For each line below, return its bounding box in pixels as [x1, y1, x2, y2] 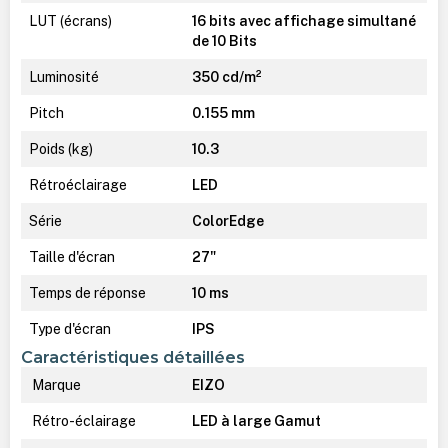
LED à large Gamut [191, 413, 321, 430]
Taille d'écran [28, 249, 115, 266]
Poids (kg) [28, 141, 93, 158]
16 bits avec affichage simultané [191, 13, 416, 30]
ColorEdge [191, 213, 264, 230]
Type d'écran [28, 321, 111, 338]
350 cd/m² [191, 69, 261, 86]
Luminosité [28, 69, 99, 86]
